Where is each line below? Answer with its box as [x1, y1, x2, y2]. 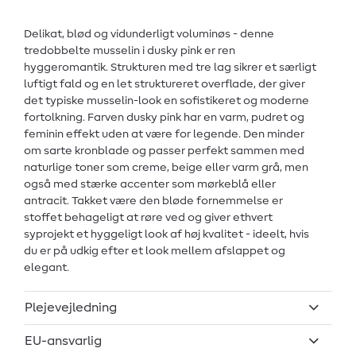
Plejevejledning [25, 301, 117, 315]
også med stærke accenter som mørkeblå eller [24, 179, 276, 191]
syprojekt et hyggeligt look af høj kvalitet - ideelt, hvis [24, 229, 309, 241]
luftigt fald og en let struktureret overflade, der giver [24, 79, 305, 91]
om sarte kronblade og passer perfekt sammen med [24, 145, 304, 157]
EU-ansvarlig [25, 335, 102, 348]
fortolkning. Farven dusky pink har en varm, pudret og [24, 112, 304, 124]
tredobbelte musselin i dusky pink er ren [24, 45, 235, 57]
